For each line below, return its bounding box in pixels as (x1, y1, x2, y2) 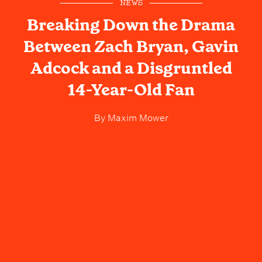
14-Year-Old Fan (67, 79, 195, 101)
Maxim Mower (105, 109, 168, 124)
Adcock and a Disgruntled (30, 57, 232, 80)
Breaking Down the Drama (27, 14, 235, 36)
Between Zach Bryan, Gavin (23, 36, 239, 58)
